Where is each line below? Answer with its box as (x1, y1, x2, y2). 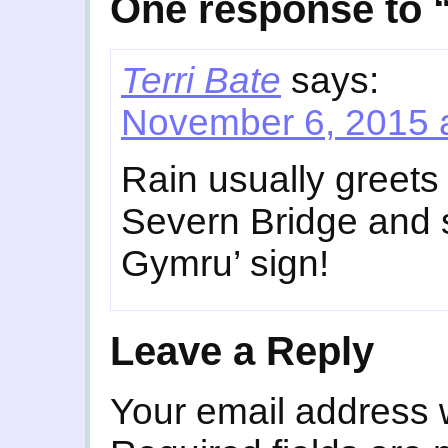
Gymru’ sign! (121, 243, 329, 285)
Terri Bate (121, 60, 281, 102)
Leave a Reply (110, 328, 374, 373)
